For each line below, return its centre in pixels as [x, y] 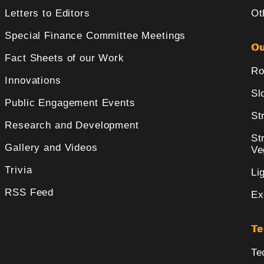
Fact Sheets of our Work [65, 58]
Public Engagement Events [70, 103]
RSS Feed [29, 193]
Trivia [19, 170]
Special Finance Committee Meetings [95, 36]
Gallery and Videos [51, 148]
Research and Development [72, 126]
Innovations [33, 81]
